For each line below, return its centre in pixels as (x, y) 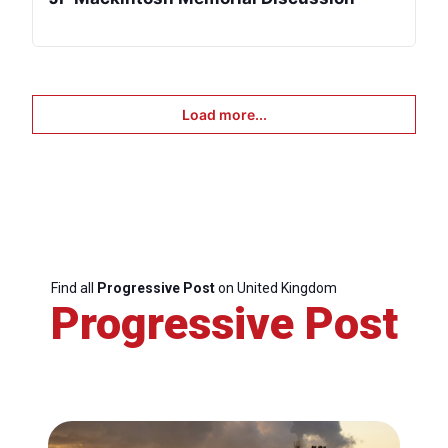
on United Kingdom (275, 288)
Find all (73, 288)
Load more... (224, 115)
